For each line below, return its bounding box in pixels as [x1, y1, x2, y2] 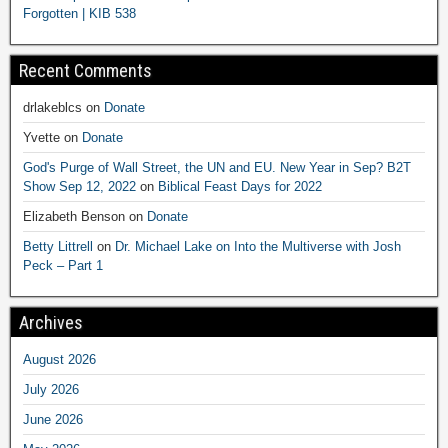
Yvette [23, 129, 60, 145]
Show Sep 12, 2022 [23, 178, 136, 194]
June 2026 [23, 411, 83, 427]
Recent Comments [19, 59, 152, 81]
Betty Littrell [23, 238, 93, 254]
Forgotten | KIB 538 [23, 5, 136, 21]
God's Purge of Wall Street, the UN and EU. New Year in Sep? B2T [23, 159, 411, 175]
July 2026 [23, 381, 79, 397]
